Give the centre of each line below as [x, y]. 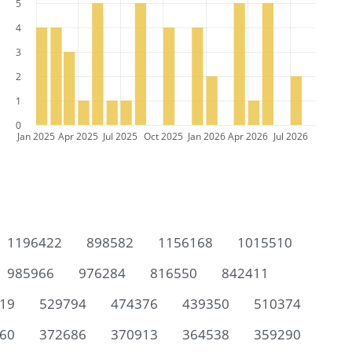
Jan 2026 [207, 136]
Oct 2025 [163, 136]
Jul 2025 [120, 136]
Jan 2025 [36, 136]
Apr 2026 [248, 136]
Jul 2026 [291, 136]
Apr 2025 [78, 136]
